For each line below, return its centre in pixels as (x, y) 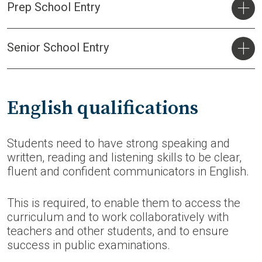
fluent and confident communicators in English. (128, 171)
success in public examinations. (89, 245)
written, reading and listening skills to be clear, (124, 157)
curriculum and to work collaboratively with (118, 217)
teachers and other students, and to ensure (118, 231)
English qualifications (103, 108)
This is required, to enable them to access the (124, 203)
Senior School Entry (58, 47)
